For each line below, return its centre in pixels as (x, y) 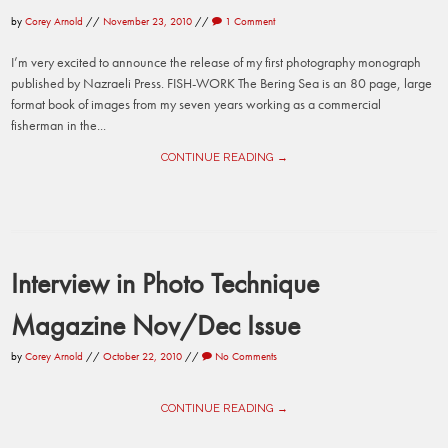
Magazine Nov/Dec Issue (156, 324)
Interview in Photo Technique (165, 282)
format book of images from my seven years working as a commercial (196, 104)
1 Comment (249, 20)
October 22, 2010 (143, 355)
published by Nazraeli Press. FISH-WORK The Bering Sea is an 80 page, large (222, 83)
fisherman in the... (59, 125)
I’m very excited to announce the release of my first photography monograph (216, 62)
